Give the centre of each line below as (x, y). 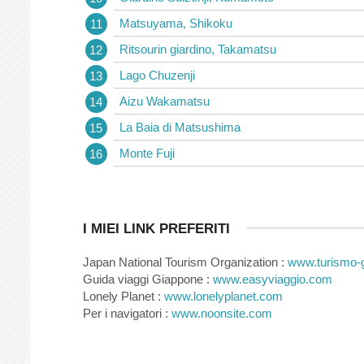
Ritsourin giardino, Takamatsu (198, 49)
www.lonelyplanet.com (223, 296)
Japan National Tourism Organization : (185, 262)
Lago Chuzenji (157, 75)
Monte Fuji (147, 153)
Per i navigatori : (127, 313)
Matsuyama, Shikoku (176, 23)
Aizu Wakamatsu (165, 101)
